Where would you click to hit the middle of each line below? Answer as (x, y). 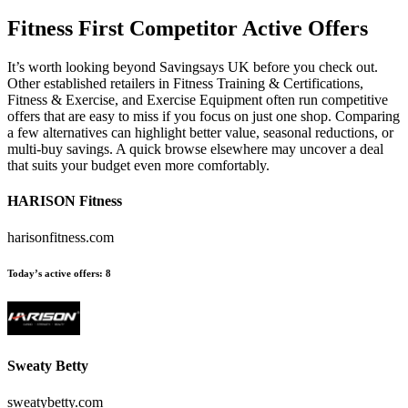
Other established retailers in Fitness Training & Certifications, (185, 83)
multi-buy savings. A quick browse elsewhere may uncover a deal (195, 148)
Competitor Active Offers (246, 29)
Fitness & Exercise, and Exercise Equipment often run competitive (198, 99)
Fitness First (66, 29)
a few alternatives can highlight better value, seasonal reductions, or (200, 132)
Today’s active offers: (55, 274)
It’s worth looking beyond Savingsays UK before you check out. (193, 66)
